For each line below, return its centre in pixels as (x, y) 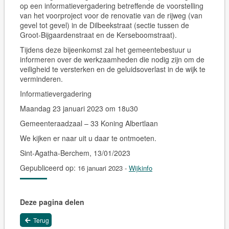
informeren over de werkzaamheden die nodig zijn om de (112, 59)
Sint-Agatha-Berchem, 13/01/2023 (75, 153)
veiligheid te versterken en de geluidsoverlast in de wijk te (112, 69)
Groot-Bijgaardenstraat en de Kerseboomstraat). (98, 35)
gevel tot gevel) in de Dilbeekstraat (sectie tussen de (104, 25)
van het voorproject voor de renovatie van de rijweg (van (111, 15)
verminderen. (41, 79)
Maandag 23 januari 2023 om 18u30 (79, 108)
